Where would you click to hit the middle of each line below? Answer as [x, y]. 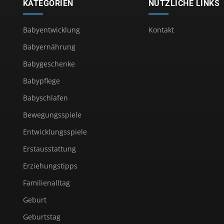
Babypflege [41, 80]
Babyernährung [49, 46]
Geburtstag [41, 216]
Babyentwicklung [51, 29]
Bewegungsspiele [52, 114]
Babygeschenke [49, 63]
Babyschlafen [45, 97]
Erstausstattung [49, 148]
